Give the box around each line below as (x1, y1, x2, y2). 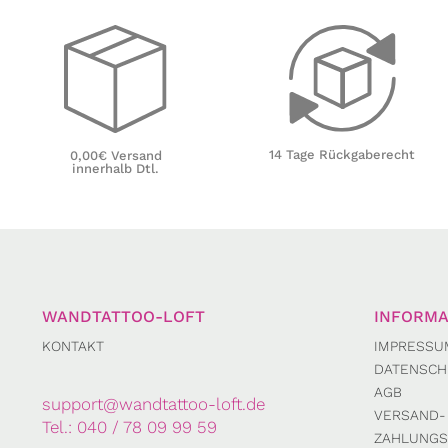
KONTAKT (42, 338, 104, 355)
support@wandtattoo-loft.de (42, 394, 265, 415)
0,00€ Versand (69, 147, 162, 163)
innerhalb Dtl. (72, 160, 160, 176)
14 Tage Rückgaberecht (269, 147, 416, 163)
